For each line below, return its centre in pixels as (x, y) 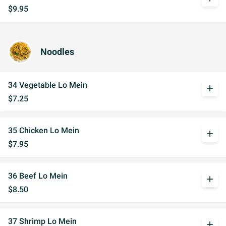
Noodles (57, 52)
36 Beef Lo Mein (38, 176)
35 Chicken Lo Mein (44, 130)
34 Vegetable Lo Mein (48, 85)
